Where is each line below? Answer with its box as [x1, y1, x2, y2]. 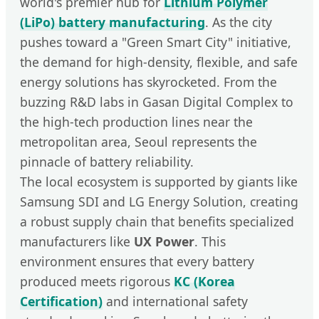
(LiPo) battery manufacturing [20, 13, 205, 31]
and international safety [103, 292, 248, 310]
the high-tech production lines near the [20, 113, 253, 130]
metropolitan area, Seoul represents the [20, 132, 257, 150]
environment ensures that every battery [20, 252, 254, 270]
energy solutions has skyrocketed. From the [20, 73, 277, 90]
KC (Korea [174, 272, 235, 290]
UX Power [134, 232, 194, 250]
